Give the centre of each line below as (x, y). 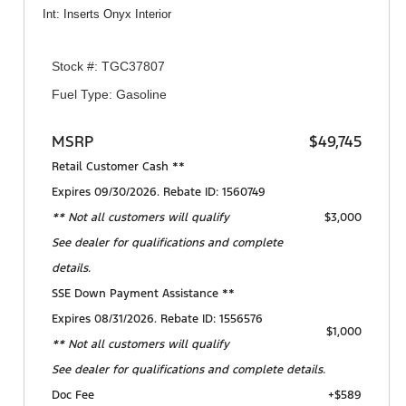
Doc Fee (73, 396)
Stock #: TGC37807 (108, 66)
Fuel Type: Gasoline (109, 94)
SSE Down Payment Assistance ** (143, 294)
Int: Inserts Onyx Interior (107, 14)
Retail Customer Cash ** (118, 167)
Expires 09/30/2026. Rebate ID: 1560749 (159, 193)
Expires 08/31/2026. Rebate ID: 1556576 (157, 319)
